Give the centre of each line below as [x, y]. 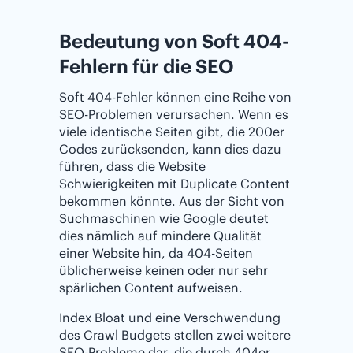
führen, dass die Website [132, 167]
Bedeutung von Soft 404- [174, 41]
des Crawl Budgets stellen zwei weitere [175, 335]
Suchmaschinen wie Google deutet [164, 219]
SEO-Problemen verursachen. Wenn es [174, 115]
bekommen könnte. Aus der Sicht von [172, 201]
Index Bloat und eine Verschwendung [170, 318]
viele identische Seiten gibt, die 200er [172, 132]
